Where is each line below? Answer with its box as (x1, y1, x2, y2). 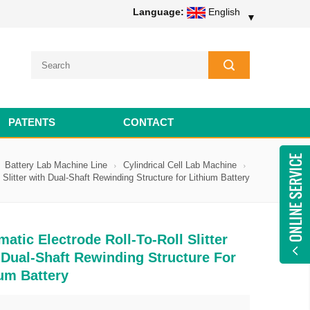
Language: (133, 6, 184, 17)
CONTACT (123, 116, 174, 128)
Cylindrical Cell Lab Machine (123, 159, 237, 170)
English (206, 6, 243, 17)
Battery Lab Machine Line (5, 159, 107, 170)
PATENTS (8, 116, 55, 128)
